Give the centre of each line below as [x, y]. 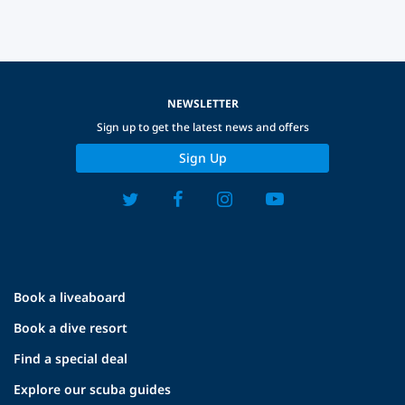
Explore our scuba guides [92, 389]
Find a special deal [71, 358]
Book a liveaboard [70, 297]
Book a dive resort [71, 327]
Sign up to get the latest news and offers [202, 127]
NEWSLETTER [202, 103]
